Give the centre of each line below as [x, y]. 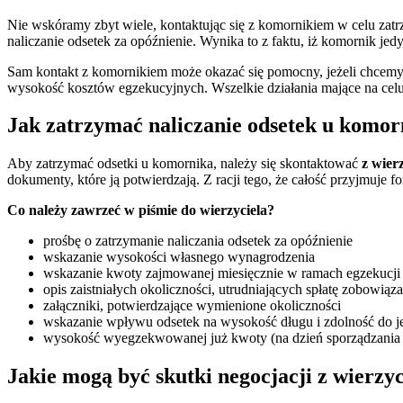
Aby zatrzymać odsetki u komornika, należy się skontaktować [184, 164]
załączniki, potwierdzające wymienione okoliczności [192, 306]
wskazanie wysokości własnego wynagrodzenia [181, 257]
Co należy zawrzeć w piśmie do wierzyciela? [141, 210]
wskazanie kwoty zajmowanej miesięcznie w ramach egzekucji [222, 273]
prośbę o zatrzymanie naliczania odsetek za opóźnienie [198, 241]
